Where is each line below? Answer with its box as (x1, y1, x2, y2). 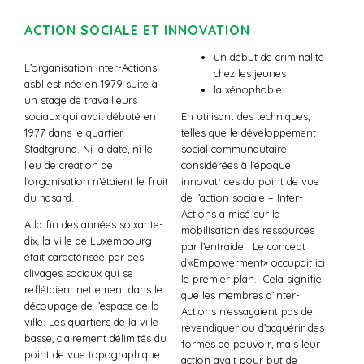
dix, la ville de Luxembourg (24, 233, 152, 247)
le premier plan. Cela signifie (180, 271, 322, 285)
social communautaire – (180, 141, 296, 155)
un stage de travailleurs (24, 93, 137, 106)
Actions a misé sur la (180, 206, 280, 220)
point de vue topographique (24, 347, 160, 361)
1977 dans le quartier (24, 125, 123, 139)
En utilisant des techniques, (180, 109, 310, 123)
